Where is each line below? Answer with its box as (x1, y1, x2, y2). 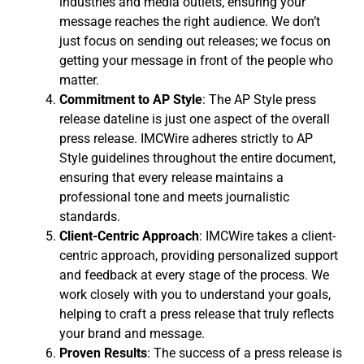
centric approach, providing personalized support (59, 247, 338, 263)
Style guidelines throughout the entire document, (59, 149, 336, 166)
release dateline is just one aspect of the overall (59, 110, 330, 127)
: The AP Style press (202, 91, 316, 107)
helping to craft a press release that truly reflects (59, 305, 334, 322)
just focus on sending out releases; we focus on (59, 32, 331, 49)
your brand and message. (59, 325, 205, 341)
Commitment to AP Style (59, 91, 202, 107)
